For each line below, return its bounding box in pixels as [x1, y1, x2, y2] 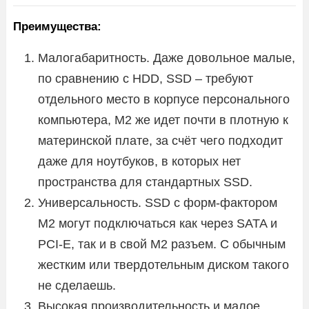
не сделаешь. [38, 278, 116, 292]
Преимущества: [13, 19, 101, 33]
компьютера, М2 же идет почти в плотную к [38, 112, 288, 127]
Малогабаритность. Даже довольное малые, [38, 50, 295, 65]
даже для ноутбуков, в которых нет [38, 154, 241, 168]
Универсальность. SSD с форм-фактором [38, 195, 277, 210]
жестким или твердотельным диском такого [38, 257, 289, 272]
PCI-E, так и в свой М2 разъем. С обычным [38, 237, 286, 251]
